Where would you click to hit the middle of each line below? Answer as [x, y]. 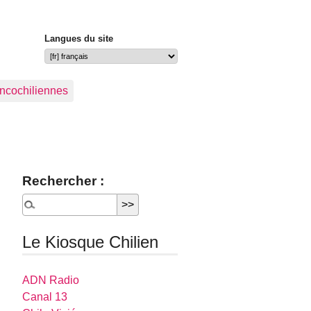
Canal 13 [45, 297]
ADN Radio [51, 280]
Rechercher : [64, 181]
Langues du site [79, 39]
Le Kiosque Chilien [91, 242]
